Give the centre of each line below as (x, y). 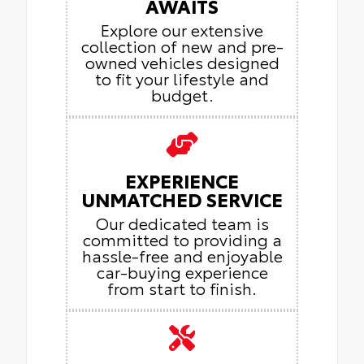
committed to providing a (182, 238)
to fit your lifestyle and (182, 78)
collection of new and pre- (182, 45)
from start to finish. (182, 287)
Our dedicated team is (182, 222)
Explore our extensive (182, 29)
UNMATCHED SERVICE (182, 198)
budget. (182, 94)
